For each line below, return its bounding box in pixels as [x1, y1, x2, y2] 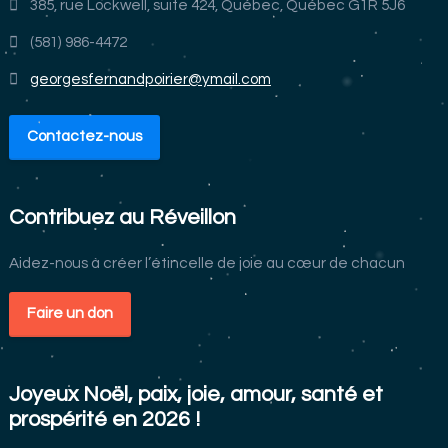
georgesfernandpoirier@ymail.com [29, 70, 271, 87]
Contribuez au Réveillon [8, 205, 236, 228]
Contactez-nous [26, 127, 142, 144]
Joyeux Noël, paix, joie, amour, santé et [8, 382, 383, 405]
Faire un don [26, 304, 113, 321]
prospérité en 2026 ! [8, 407, 200, 430]
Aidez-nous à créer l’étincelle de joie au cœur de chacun [8, 254, 405, 271]
